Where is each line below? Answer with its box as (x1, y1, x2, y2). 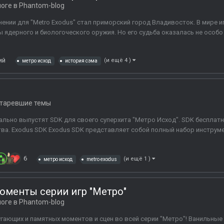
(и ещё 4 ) (104, 57, 132, 64)
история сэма (65, 58, 97, 64)
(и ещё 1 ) (123, 155, 152, 162)
